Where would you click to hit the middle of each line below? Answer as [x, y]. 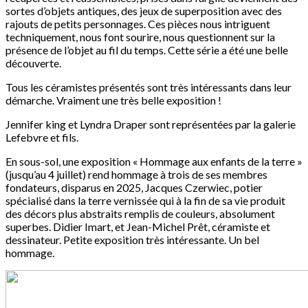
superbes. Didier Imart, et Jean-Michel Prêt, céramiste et [138, 227]
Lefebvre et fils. [42, 137]
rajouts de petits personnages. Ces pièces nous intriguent [138, 24]
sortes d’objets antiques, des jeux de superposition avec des [144, 11]
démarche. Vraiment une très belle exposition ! [113, 100]
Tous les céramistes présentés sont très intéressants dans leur [148, 87]
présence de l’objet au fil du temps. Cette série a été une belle [147, 50]
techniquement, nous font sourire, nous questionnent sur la [140, 37]
